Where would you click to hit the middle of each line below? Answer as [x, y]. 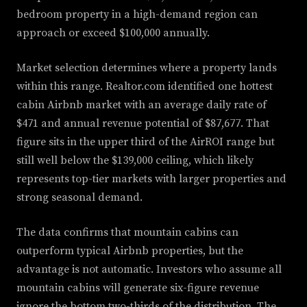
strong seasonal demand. [79, 198]
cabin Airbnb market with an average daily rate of [142, 105]
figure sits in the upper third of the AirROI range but [146, 142]
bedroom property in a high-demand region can [137, 15]
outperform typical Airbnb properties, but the [130, 251]
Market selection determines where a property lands [147, 68]
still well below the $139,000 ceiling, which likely [135, 161]
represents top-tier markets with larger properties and [151, 179]
